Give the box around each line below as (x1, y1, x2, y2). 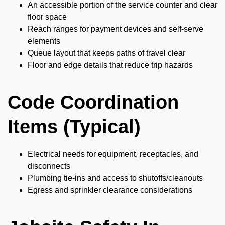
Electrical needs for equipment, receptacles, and (28, 150, 198, 159)
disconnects (28, 162, 70, 171)
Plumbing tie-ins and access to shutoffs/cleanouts (28, 174, 203, 183)
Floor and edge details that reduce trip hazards (28, 61, 193, 70)
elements (28, 37, 60, 46)
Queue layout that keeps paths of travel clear (28, 49, 185, 58)
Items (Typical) (8, 116, 141, 138)
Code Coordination (8, 92, 179, 114)
